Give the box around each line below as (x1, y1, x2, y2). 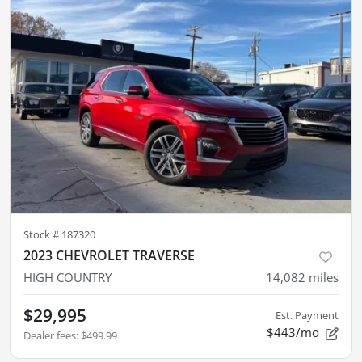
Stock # (23, 227, 61, 242)
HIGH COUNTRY (23, 269, 112, 286)
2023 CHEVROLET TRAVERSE (23, 246, 195, 265)
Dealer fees (23, 328, 76, 343)
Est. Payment (276, 308, 339, 323)
